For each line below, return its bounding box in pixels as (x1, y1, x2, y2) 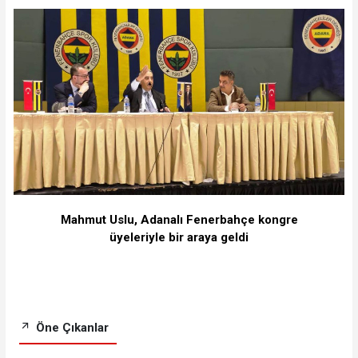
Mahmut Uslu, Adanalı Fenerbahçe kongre (60, 213, 298, 228)
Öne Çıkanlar (32, 320, 109, 335)
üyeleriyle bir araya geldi (109, 230, 249, 245)
